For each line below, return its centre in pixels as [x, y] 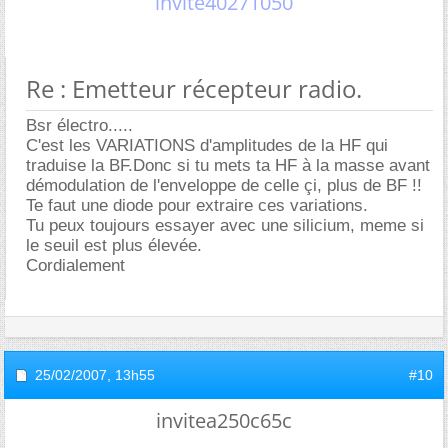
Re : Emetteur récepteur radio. [194, 88]
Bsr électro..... [79, 125]
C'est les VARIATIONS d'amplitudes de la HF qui [207, 145]
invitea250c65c [224, 420]
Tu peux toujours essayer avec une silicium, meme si [225, 225]
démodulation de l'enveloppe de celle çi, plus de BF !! [224, 185]
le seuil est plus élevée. [114, 245]
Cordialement [75, 265]
